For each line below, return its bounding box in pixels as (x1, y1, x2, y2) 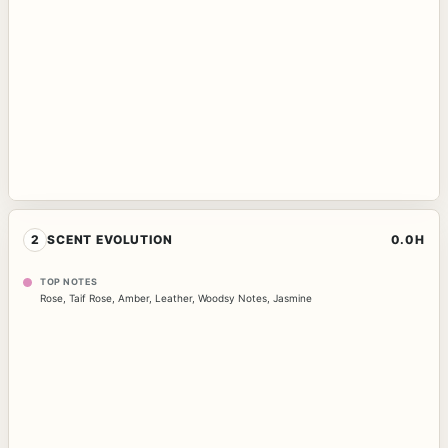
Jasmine (273, 291, 312, 304)
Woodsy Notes (198, 291, 267, 304)
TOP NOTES (40, 275, 98, 287)
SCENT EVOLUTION (47, 232, 173, 248)
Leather (155, 291, 192, 304)
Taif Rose (69, 291, 112, 304)
